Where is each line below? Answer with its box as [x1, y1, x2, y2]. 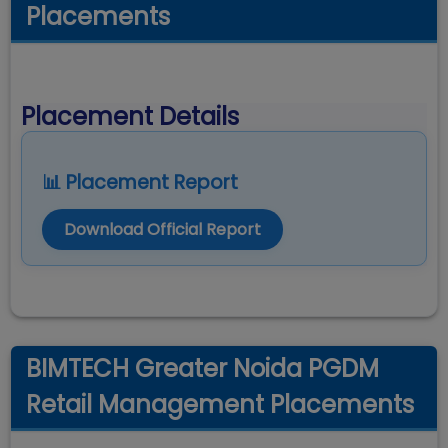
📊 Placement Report [42, 169, 238, 196]
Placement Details [21, 100, 239, 133]
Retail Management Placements [26, 388, 414, 421]
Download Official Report [64, 218, 261, 241]
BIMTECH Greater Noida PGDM [26, 352, 379, 385]
